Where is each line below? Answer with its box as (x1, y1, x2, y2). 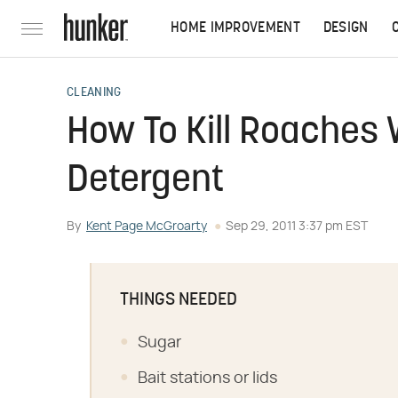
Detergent (67, 163, 224, 201)
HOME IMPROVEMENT (171, 21, 300, 36)
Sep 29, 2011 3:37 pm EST (226, 220, 368, 233)
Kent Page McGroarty (86, 220, 207, 233)
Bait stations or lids (138, 370, 277, 386)
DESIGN (322, 21, 369, 36)
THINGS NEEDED (120, 291, 237, 309)
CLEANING (67, 86, 122, 99)
